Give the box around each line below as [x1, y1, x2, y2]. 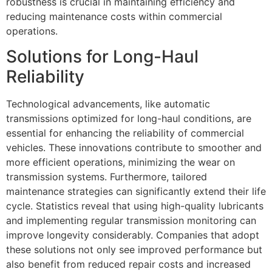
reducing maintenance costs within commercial [6, 10, 222, 22]
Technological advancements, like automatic [6, 97, 210, 110]
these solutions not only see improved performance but [6, 243, 262, 256]
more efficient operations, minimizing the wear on [6, 155, 235, 168]
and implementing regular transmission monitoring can [6, 214, 256, 226]
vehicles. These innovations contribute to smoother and [6, 141, 262, 154]
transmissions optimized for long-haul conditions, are [6, 112, 251, 124]
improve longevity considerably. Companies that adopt [6, 228, 259, 241]
